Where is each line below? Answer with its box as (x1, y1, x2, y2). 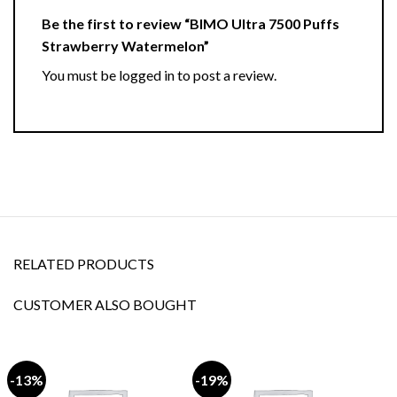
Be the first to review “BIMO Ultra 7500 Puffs (42, 15, 339, 33)
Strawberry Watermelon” (42, 37, 212, 55)
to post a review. (175, 66, 276, 84)
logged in (119, 66, 175, 84)
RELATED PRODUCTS (13, 255, 154, 273)
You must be (42, 66, 119, 84)
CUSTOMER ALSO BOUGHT (13, 295, 197, 313)
